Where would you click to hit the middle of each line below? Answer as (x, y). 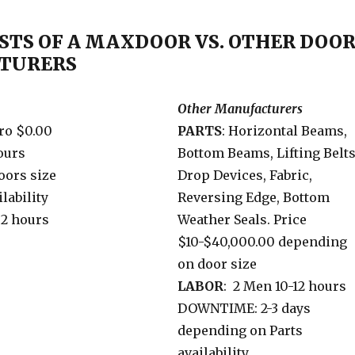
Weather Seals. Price (242, 220)
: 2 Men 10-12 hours (285, 286)
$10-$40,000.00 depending (262, 242)
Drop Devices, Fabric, (245, 176)
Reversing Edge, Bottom (254, 198)
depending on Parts (240, 331)
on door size (217, 264)
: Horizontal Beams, (284, 131)
